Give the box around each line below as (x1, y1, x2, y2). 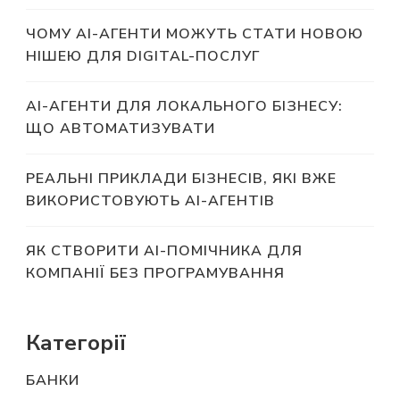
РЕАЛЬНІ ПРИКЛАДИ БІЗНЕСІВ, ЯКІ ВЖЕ (26, 168, 337, 188)
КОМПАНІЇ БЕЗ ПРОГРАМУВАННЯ (26, 262, 285, 283)
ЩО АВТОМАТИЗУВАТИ (26, 118, 215, 138)
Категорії (26, 328, 126, 357)
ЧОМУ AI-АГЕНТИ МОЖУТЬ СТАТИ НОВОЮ (26, 23, 363, 44)
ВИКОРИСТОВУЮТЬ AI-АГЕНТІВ (26, 190, 275, 211)
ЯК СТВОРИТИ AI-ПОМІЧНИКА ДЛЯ (26, 240, 303, 261)
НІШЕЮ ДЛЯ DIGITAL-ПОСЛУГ (26, 46, 260, 66)
